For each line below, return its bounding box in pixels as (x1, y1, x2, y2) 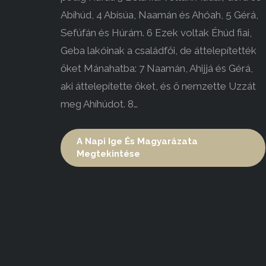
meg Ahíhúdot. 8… (61, 98, 138, 110)
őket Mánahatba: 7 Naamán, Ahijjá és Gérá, (61, 62, 253, 75)
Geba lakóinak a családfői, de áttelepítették (61, 45, 256, 57)
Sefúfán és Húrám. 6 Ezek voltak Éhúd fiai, (61, 27, 252, 39)
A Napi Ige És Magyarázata (77, 136, 198, 147)
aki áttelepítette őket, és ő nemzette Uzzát (61, 80, 256, 93)
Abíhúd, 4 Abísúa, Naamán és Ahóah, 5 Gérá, (61, 9, 258, 21)
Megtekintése (77, 148, 140, 160)
